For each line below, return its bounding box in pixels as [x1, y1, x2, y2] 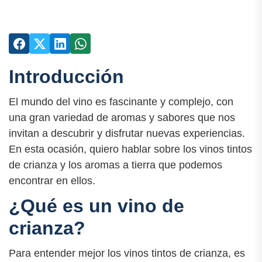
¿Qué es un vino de [9, 195, 184, 217]
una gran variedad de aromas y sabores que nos [9, 112, 235, 124]
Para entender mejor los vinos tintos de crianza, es [9, 247, 245, 260]
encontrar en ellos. [9, 175, 95, 187]
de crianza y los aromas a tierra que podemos [9, 159, 222, 171]
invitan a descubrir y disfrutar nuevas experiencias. [9, 127, 245, 140]
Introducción [9, 66, 124, 87]
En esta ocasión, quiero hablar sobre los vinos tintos [9, 143, 252, 156]
